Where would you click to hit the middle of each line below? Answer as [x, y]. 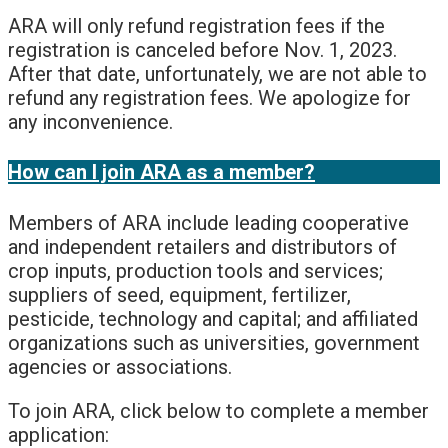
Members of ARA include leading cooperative [208, 222]
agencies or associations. [120, 366]
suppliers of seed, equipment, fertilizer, [179, 294]
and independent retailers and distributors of [202, 246]
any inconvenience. [90, 121]
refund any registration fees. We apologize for [209, 97]
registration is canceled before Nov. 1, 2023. [202, 49]
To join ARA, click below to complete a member [218, 410]
